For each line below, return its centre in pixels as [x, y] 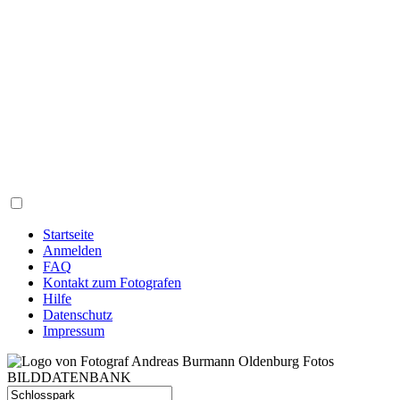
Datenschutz [78, 315]
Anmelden [72, 250]
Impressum [74, 331]
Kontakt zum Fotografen [112, 283]
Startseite [68, 234]
